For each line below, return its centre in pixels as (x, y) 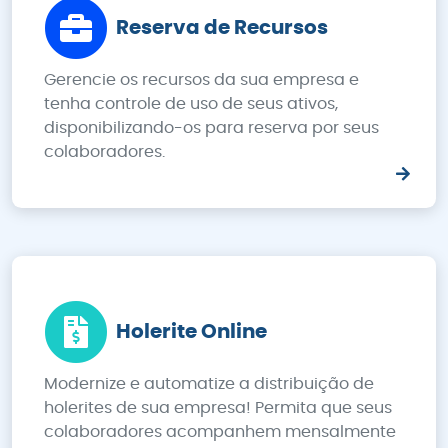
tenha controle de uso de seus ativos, (191, 104)
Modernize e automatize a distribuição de (209, 384)
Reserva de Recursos (222, 28)
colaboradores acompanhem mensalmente (220, 432)
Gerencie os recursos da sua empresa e (201, 80)
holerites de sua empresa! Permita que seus (218, 408)
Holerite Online (191, 332)
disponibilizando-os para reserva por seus (211, 128)
